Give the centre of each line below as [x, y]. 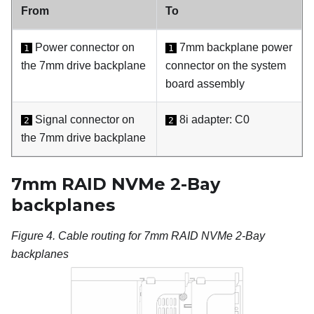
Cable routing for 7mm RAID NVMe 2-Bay [162, 235]
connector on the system [226, 65]
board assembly [205, 83]
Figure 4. [35, 235]
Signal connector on [83, 119]
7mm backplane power [234, 47]
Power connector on [83, 47]
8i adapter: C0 [213, 119]
